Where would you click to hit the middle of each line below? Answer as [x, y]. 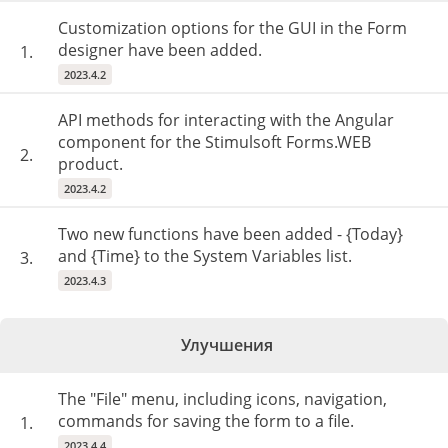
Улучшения [226, 345]
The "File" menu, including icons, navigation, [222, 399]
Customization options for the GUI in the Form [232, 28]
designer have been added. [160, 50]
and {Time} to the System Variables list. [205, 256]
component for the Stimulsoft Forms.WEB [214, 142]
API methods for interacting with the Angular [226, 120]
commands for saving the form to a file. [206, 421]
